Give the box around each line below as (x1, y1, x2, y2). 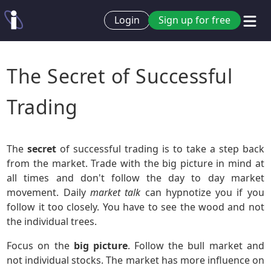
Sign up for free (158, 13, 230, 27)
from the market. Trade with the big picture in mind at (7, 157, 264, 170)
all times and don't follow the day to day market (7, 171, 264, 184)
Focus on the (7, 239, 74, 252)
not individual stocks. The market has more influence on (7, 253, 264, 267)
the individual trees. (7, 215, 97, 228)
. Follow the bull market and (127, 239, 264, 252)
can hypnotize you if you (140, 186, 264, 199)
